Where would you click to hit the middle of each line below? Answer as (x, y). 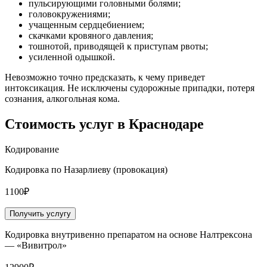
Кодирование (32, 150)
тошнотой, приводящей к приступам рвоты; (118, 46)
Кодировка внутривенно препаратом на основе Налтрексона (128, 235)
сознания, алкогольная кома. (62, 99)
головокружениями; (69, 14)
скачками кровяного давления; (91, 36)
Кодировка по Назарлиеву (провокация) (86, 170)
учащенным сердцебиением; (86, 25)
